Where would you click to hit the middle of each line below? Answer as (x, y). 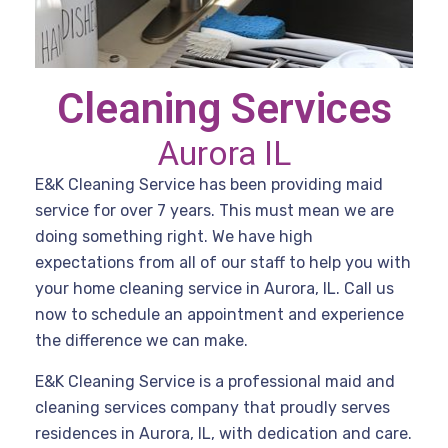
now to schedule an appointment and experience (219, 314)
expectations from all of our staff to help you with (223, 262)
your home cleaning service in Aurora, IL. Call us (214, 288)
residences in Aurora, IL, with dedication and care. (223, 433)
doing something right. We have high (174, 236)
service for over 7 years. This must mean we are (214, 210)
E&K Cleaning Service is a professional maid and (215, 381)
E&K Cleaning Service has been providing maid (209, 184)
